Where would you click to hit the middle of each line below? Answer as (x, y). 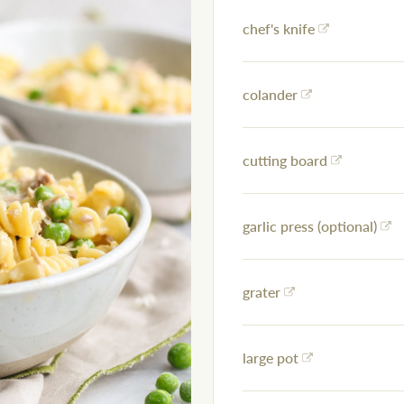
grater (262, 292)
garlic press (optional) (310, 226)
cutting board (285, 161)
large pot (271, 358)
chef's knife (279, 29)
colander (270, 95)
